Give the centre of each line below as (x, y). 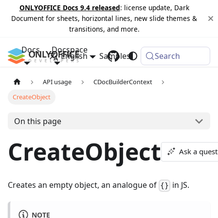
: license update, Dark (154, 8)
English (74, 56)
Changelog (162, 56)
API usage (57, 82)
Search (168, 56)
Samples (115, 56)
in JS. (180, 185)
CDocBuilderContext (123, 82)
